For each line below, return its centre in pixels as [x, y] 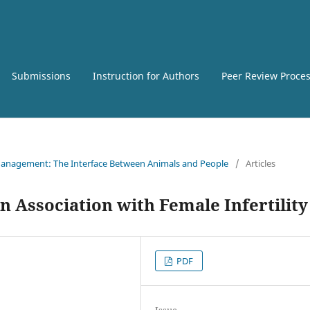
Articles [261, 163]
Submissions [41, 75]
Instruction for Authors [146, 75]
